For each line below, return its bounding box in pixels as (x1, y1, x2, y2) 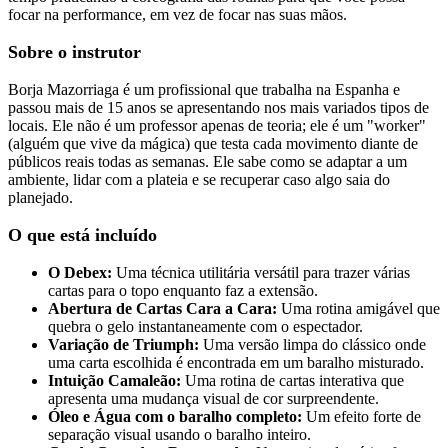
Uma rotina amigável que (277, 300, 440, 318)
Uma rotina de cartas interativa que (181, 372, 404, 390)
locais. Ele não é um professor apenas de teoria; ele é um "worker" (8, 117, 426, 135)
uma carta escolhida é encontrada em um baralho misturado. (48, 354, 424, 372)
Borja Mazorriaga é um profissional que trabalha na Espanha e (8, 81, 400, 99)
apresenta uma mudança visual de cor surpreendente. (48, 390, 379, 408)
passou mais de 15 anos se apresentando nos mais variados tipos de (8, 99, 429, 117)
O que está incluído (8, 225, 157, 246)
